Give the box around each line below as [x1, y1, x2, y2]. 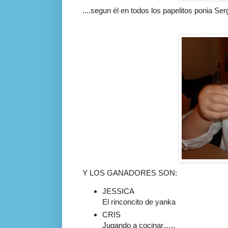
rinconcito [110, 197, 143, 207]
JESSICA [102, 187, 134, 196]
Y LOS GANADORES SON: [82, 168, 177, 178]
